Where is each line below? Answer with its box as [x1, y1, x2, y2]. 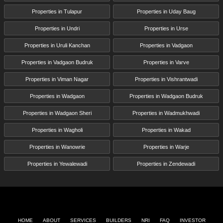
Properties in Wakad [141, 127, 191, 133]
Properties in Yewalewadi [27, 161, 87, 167]
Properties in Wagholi [31, 127, 83, 133]
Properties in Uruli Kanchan [24, 42, 90, 49]
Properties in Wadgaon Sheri [22, 110, 92, 116]
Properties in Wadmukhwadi [132, 110, 200, 116]
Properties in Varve [143, 59, 189, 66]
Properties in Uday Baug [136, 8, 196, 15]
